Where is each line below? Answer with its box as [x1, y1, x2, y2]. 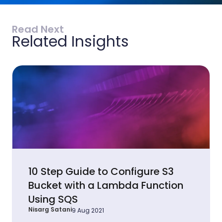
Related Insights [12, 31, 129, 53]
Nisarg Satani [28, 205, 72, 214]
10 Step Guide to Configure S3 [28, 165, 174, 179]
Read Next [12, 22, 64, 37]
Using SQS [28, 192, 78, 207]
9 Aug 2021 [72, 206, 104, 215]
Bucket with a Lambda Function [28, 178, 183, 193]
